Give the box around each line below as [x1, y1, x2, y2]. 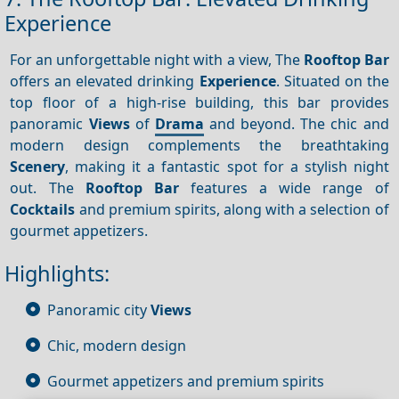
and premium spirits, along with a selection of [75, 199, 389, 219]
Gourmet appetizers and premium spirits [47, 370, 324, 391]
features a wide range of [178, 177, 389, 198]
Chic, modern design [47, 335, 186, 355]
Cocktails [10, 199, 76, 219]
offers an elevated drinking [10, 70, 199, 91]
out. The [10, 177, 85, 198]
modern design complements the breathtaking [10, 134, 389, 155]
